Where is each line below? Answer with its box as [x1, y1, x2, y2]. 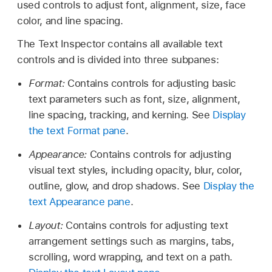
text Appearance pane [28, 195, 131, 208]
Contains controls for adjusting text [66, 219, 228, 231]
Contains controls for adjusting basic [67, 77, 236, 90]
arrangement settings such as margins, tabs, [28, 234, 234, 247]
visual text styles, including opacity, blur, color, [28, 163, 242, 176]
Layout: [28, 219, 66, 231]
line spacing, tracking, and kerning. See [28, 109, 213, 121]
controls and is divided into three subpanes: [17, 53, 219, 66]
